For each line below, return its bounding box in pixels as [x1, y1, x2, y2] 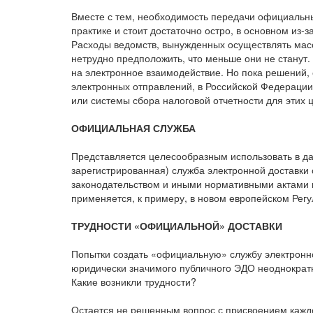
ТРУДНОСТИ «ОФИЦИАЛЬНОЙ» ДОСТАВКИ [71, 218, 282, 233]
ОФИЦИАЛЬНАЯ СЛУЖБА [71, 120, 196, 135]
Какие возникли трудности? [71, 274, 196, 289]
